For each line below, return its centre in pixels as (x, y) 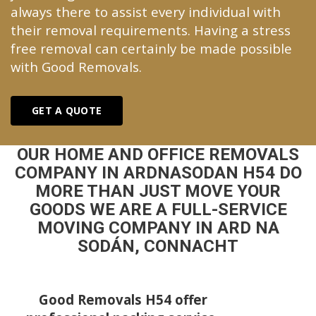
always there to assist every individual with (146, 11)
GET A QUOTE (67, 111)
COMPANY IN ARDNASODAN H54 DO (158, 173)
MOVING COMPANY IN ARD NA (158, 228)
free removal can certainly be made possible (151, 48)
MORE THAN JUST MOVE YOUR (158, 192)
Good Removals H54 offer (123, 300)
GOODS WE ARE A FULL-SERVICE (158, 210)
